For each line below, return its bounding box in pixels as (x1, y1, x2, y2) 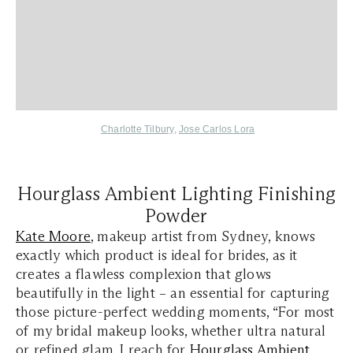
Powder (145, 204, 208, 228)
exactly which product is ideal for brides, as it (16, 247, 298, 265)
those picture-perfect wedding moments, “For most (16, 303, 335, 321)
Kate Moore (16, 228, 91, 246)
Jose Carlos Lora (178, 124, 255, 136)
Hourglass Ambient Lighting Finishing (17, 182, 336, 206)
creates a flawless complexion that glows (16, 266, 272, 284)
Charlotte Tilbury (101, 124, 174, 136)
